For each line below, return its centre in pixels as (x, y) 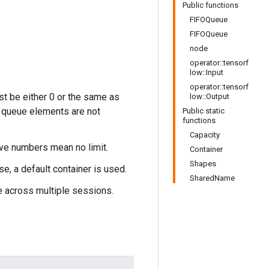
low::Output (210, 96)
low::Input (207, 72)
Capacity (205, 135)
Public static (204, 111)
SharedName (212, 178)
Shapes (203, 164)
